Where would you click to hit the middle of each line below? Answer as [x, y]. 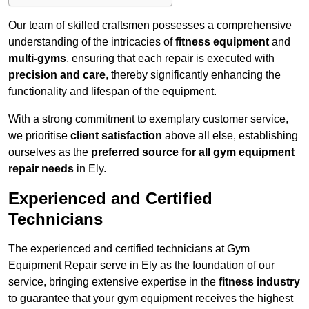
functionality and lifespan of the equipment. [112, 92]
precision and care [57, 75]
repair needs [41, 169]
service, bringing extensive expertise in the [113, 282]
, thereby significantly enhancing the [193, 75]
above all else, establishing [230, 136]
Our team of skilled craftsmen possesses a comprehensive [150, 26]
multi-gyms [37, 59]
